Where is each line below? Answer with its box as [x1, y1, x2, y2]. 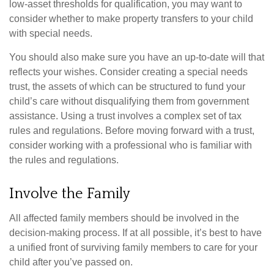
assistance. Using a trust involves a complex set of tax [9, 110, 242, 121]
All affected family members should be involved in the [9, 212, 239, 223]
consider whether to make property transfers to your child [9, 13, 253, 24]
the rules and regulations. [9, 154, 119, 165]
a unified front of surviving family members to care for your [9, 242, 257, 253]
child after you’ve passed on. [9, 256, 133, 267]
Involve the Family [9, 185, 130, 202]
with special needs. [9, 28, 92, 39]
